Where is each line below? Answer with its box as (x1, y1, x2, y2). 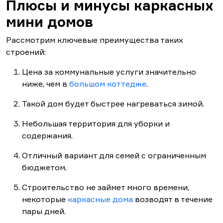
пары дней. (22, 206, 66, 217)
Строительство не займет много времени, (22, 182, 189, 193)
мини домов (6, 13, 93, 31)
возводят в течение (133, 194, 213, 205)
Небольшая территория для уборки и (22, 118, 170, 129)
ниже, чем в (22, 79, 69, 89)
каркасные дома (68, 194, 133, 205)
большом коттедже (69, 79, 146, 89)
